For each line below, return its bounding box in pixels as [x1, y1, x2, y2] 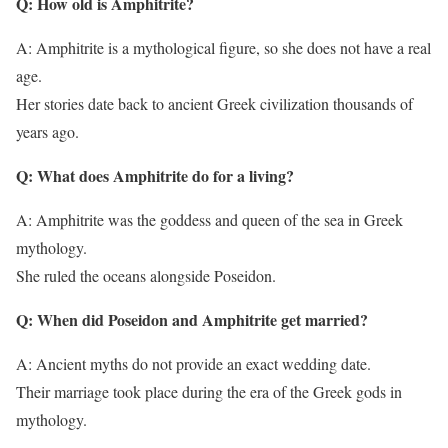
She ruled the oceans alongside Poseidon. [16, 265, 276, 287]
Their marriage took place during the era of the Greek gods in [16, 381, 402, 403]
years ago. [16, 121, 79, 143]
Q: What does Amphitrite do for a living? [16, 164, 294, 188]
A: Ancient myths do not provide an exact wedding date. [16, 353, 371, 375]
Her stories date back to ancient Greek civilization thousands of [16, 93, 413, 115]
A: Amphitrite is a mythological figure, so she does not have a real [16, 37, 431, 59]
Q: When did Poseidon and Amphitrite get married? [16, 308, 368, 332]
